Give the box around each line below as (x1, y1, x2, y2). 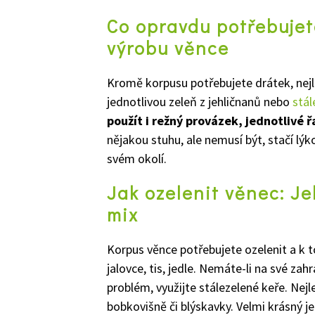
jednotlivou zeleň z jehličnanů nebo (107, 94, 292, 110)
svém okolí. (107, 150, 167, 167)
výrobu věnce (107, 36, 229, 60)
